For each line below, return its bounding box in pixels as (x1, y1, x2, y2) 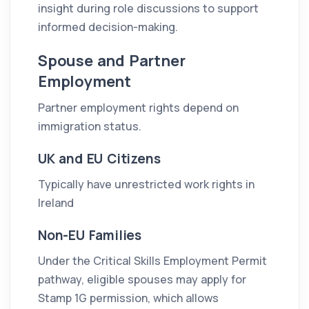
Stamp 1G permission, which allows (38, 290, 219, 306)
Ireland (38, 195, 74, 211)
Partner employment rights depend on (38, 100, 239, 116)
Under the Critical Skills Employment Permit (38, 253, 267, 269)
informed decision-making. (38, 19, 178, 35)
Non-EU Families (38, 226, 141, 245)
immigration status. (38, 119, 141, 134)
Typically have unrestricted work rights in (38, 177, 255, 192)
